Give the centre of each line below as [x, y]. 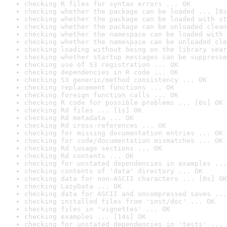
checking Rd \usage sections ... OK [93, 148]
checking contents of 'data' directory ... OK [113, 171]
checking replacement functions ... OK [99, 87]
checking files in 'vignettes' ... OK [97, 209]
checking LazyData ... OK [73, 186]
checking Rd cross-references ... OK [95, 125]
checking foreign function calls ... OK [101, 95]
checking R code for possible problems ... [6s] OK [124, 103]
